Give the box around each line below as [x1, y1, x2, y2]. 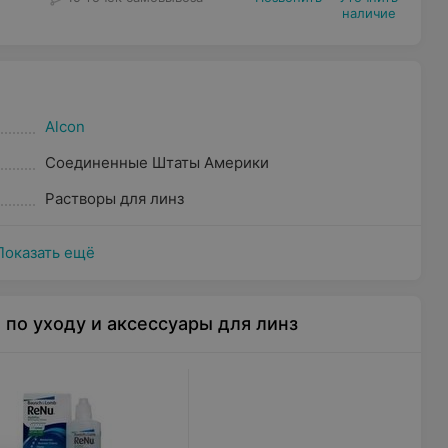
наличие [341, 5, 396, 21]
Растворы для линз [44, 189, 184, 208]
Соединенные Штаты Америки [44, 153, 269, 172]
